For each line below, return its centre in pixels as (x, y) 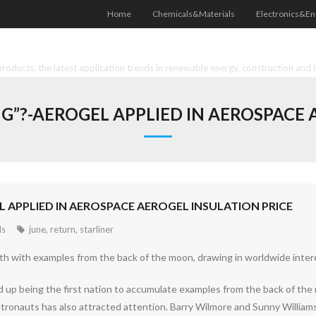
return (63, 229)
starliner (97, 229)
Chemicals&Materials (194, 14)
